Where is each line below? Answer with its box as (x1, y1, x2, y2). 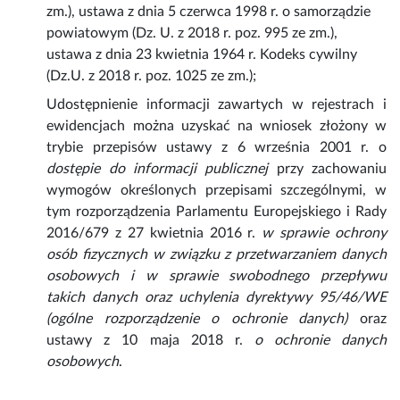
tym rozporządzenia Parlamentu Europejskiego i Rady (46, 204, 387, 220)
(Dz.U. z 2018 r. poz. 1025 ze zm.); (46, 69, 257, 84)
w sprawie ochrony (262, 226, 387, 241)
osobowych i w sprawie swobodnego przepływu (46, 269, 387, 284)
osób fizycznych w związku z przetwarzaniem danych (46, 247, 387, 262)
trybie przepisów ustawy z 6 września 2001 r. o (46, 140, 387, 155)
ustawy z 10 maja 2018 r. (46, 333, 254, 348)
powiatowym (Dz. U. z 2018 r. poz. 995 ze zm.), (46, 26, 338, 41)
